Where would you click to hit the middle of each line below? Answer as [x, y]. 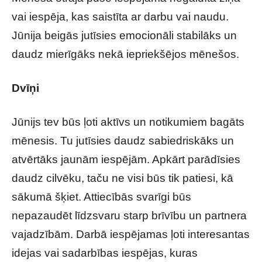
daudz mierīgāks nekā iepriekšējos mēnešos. [125, 54]
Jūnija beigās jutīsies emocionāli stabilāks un [124, 35]
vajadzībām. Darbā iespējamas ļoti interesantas [131, 234]
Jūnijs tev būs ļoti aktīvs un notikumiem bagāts [128, 122]
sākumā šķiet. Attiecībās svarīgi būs [101, 197]
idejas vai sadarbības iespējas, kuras [105, 253]
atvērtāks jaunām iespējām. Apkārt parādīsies [126, 159]
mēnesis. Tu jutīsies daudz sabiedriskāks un [123, 141]
